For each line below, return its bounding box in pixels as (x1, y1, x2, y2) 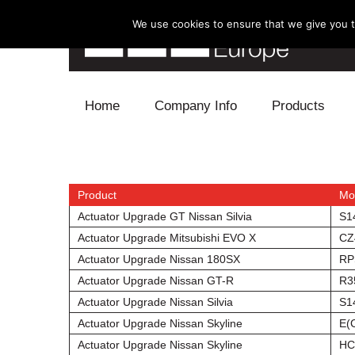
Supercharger (264, 297, 333, 310)
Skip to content (69, 71, 143, 83)
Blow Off (264, 151, 306, 164)
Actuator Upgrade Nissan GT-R (78, 274, 234, 287)
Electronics (264, 188, 319, 200)
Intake (264, 261, 295, 273)
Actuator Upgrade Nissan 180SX (78, 253, 240, 265)
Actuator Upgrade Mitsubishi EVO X (78, 231, 256, 244)
